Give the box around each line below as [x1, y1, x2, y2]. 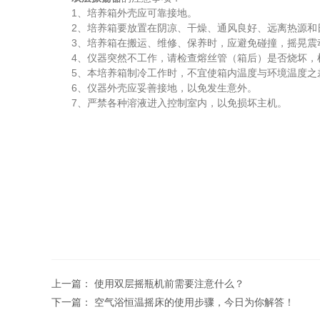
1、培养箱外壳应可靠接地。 [51, 7, 197, 19]
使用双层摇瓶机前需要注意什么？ [94, 278, 244, 289]
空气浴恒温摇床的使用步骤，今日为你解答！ [94, 296, 294, 308]
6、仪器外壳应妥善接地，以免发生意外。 [51, 82, 257, 94]
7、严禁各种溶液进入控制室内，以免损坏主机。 [51, 97, 287, 109]
